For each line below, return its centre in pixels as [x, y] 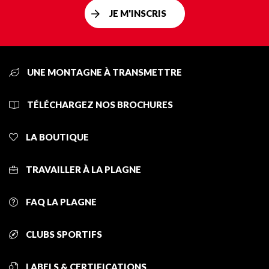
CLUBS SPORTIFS [63, 234]
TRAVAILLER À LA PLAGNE [83, 170]
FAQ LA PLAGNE [60, 202]
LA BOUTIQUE [56, 137]
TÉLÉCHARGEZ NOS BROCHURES [99, 105]
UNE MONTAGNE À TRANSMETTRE [104, 72]
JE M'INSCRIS [138, 14]
